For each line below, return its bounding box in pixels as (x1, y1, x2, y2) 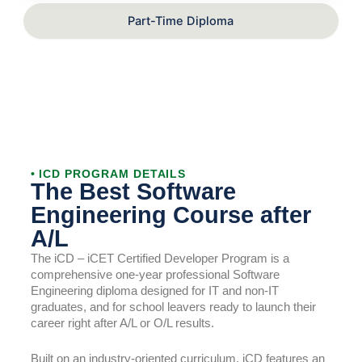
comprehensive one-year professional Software (30, 267, 280, 281)
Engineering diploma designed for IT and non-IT (30, 283, 279, 297)
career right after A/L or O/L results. (30, 315, 214, 330)
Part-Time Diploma (128, 13, 234, 28)
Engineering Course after (30, 201, 311, 228)
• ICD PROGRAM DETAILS (30, 166, 187, 180)
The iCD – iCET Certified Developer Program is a (30, 250, 289, 265)
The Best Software (30, 178, 236, 204)
